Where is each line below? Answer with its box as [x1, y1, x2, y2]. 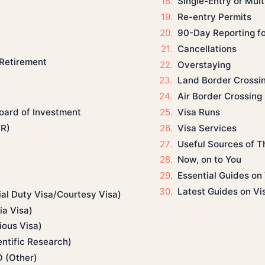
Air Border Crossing [177, 91, 262, 102]
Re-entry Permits [177, 11, 251, 23]
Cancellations [177, 43, 237, 54]
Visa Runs [177, 106, 220, 118]
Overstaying [177, 59, 231, 70]
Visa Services [177, 122, 237, 134]
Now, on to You [177, 154, 241, 166]
